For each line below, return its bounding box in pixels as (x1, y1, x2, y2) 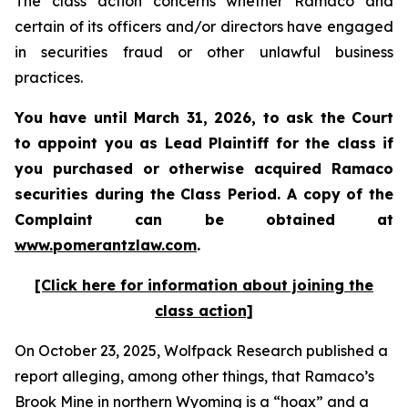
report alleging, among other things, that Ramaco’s (15, 367, 374, 385)
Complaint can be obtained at (15, 210, 393, 229)
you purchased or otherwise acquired (15, 159, 331, 178)
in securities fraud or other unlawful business (15, 43, 393, 61)
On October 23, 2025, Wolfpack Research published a (15, 342, 388, 360)
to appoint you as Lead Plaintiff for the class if (15, 134, 393, 152)
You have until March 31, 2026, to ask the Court (15, 108, 393, 127)
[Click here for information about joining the (35, 276, 373, 294)
